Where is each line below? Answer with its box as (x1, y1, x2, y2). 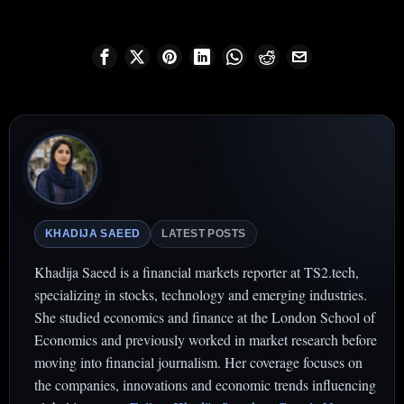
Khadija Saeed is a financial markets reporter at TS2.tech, (34, 262, 359, 282)
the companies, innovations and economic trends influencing (34, 375, 376, 395)
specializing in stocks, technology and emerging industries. (34, 285, 367, 305)
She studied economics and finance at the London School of (34, 308, 375, 327)
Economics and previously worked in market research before (34, 330, 377, 350)
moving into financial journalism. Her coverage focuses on (34, 353, 363, 372)
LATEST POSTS (161, 227, 246, 241)
